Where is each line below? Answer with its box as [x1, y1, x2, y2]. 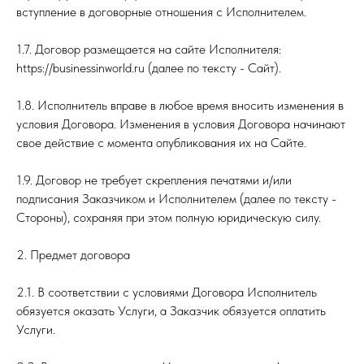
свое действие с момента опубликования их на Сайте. [16, 135, 306, 150]
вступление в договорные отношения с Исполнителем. [16, 4, 306, 19]
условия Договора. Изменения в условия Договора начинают [16, 116, 345, 132]
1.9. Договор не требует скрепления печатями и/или [16, 172, 292, 188]
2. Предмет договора [16, 247, 130, 262]
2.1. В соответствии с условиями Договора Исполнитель [16, 284, 317, 300]
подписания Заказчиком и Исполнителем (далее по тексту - [16, 191, 336, 206]
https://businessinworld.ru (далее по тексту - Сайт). [16, 60, 281, 76]
